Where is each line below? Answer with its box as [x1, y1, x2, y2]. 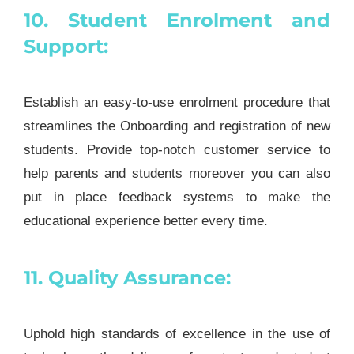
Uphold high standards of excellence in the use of [23, 326, 331, 342]
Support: [23, 35, 108, 58]
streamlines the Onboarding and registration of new [23, 119, 331, 134]
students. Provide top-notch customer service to [23, 142, 331, 158]
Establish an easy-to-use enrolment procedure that [23, 95, 331, 111]
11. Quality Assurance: [23, 266, 231, 290]
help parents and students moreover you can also [23, 166, 331, 182]
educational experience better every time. [23, 213, 268, 229]
